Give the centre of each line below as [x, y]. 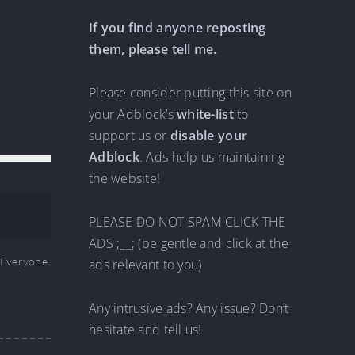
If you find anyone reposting [177, 28]
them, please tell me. [153, 49]
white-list [205, 114]
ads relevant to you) [145, 265]
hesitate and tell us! [145, 330]
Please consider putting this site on [190, 93]
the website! [125, 178]
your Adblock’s [133, 114]
